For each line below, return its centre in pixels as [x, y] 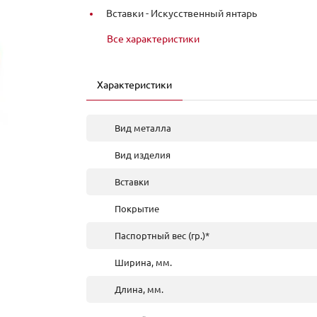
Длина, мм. [139, 289]
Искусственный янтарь [204, 13]
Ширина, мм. [143, 263]
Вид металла [143, 128]
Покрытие [137, 209]
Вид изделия [143, 155]
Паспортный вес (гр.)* [162, 236]
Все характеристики [153, 39]
